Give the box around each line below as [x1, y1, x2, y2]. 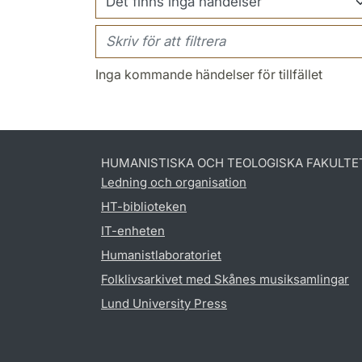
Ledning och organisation [101, 174, 246, 190]
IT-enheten [101, 222, 165, 238]
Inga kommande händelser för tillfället [95, 65, 322, 82]
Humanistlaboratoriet [101, 246, 221, 263]
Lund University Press [101, 295, 227, 311]
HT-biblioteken [101, 198, 187, 214]
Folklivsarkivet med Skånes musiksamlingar [101, 271, 349, 287]
